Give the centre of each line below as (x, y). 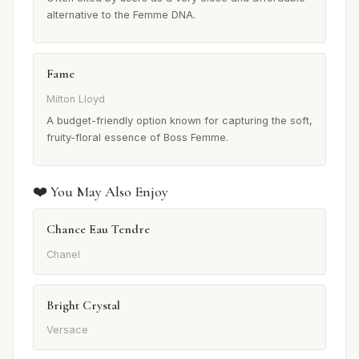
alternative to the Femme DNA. (121, 15)
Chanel (63, 254)
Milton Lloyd (76, 99)
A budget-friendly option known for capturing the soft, (179, 121)
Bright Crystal (83, 305)
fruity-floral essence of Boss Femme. (137, 138)
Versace (67, 330)
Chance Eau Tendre (98, 230)
